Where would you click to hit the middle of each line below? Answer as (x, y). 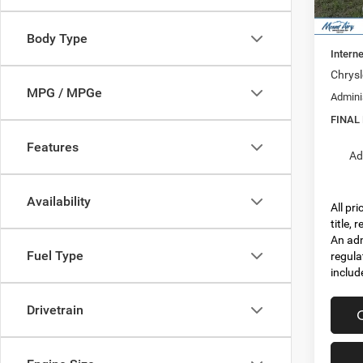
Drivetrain (55, 310)
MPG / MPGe (64, 93)
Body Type (57, 38)
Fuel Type (55, 256)
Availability (59, 201)
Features (53, 147)
